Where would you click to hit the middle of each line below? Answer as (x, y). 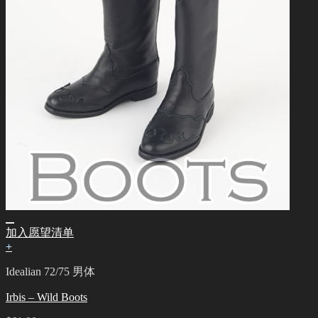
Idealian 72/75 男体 (50, 272)
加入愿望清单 (40, 233)
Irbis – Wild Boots (46, 297)
